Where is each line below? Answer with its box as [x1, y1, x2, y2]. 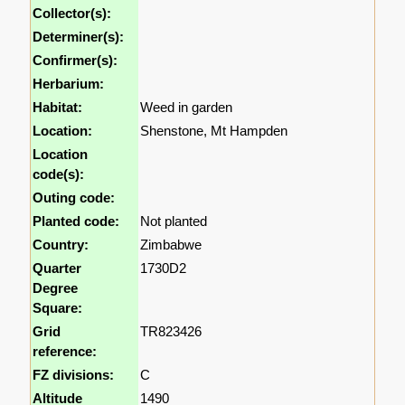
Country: [33, 237, 89, 253]
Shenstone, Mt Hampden [140, 123, 288, 139]
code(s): [33, 166, 85, 183]
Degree [33, 280, 79, 297]
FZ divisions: [33, 367, 115, 383]
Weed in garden [140, 99, 233, 116]
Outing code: [33, 190, 116, 206]
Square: [33, 300, 83, 316]
